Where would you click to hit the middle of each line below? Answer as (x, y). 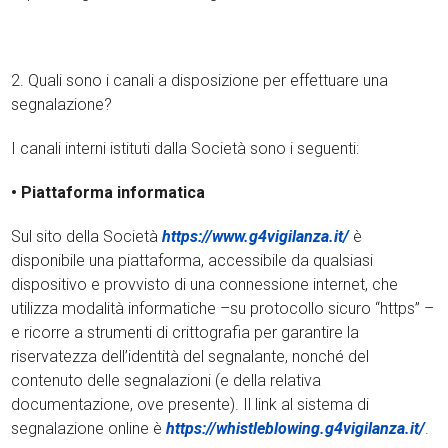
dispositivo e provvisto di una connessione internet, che (205, 284)
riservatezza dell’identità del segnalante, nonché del (190, 356)
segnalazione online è (89, 428)
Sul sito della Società (87, 236)
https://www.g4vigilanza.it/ (256, 236)
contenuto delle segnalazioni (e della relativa (166, 380)
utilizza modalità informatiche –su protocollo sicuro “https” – (223, 308)
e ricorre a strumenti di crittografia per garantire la (185, 332)
